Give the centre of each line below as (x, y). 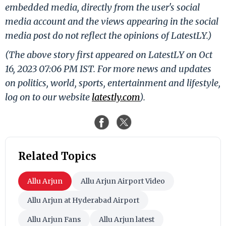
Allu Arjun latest (127, 219)
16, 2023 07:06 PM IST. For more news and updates (108, 69)
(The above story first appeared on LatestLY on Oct (109, 54)
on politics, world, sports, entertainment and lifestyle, (113, 83)
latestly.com (116, 97)
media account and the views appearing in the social (112, 21)
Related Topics (57, 156)
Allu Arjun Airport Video (123, 181)
